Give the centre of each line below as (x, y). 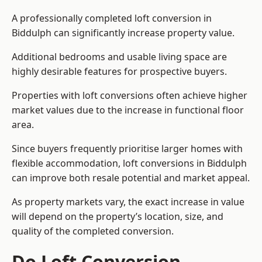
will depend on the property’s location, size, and (118, 217)
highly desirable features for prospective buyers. (119, 72)
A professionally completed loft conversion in (112, 18)
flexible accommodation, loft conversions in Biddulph (129, 163)
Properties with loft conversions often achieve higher (130, 96)
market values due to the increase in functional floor (128, 110)
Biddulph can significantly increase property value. (123, 33)
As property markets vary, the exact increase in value (128, 202)
